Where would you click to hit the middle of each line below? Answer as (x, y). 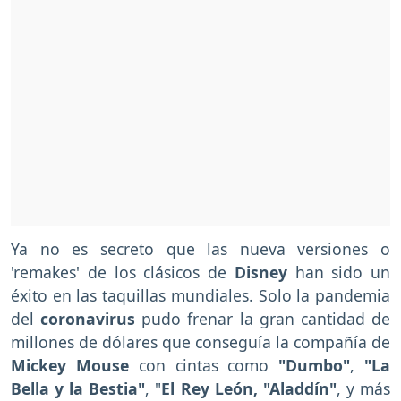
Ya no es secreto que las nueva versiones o (200, 249)
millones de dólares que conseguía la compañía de (200, 342)
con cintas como (204, 366)
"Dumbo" (310, 366)
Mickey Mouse (75, 366)
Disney (261, 273)
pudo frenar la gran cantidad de (266, 319)
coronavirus (91, 319)
